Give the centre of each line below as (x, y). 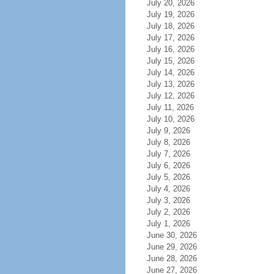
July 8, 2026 (168, 142)
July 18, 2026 (170, 26)
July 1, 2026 (168, 224)
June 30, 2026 (172, 235)
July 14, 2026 (170, 72)
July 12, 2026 (170, 96)
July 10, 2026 (170, 119)
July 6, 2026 (168, 165)
